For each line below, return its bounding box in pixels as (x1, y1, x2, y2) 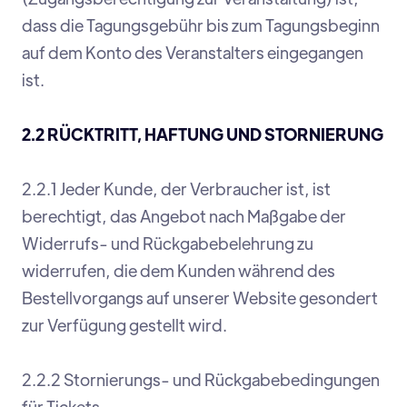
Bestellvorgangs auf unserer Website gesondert (22, 287, 378, 309)
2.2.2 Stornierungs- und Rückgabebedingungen (22, 369, 380, 391)
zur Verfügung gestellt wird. (22, 314, 227, 336)
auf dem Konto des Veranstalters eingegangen (22, 42, 363, 64)
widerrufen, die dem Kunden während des (22, 260, 335, 282)
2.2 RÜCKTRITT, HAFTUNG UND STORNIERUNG (22, 124, 383, 145)
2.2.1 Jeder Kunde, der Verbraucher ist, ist (22, 178, 331, 200)
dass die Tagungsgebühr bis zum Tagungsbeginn (22, 15, 380, 36)
